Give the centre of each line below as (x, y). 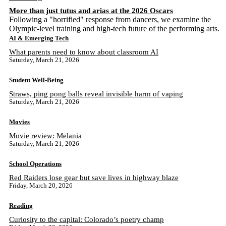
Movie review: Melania (45, 136)
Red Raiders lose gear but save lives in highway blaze (94, 178)
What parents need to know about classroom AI (84, 52)
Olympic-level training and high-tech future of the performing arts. (114, 29)
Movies (19, 122)
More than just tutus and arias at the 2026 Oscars (91, 11)
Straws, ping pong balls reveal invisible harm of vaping (96, 94)
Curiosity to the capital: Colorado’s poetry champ (87, 219)
